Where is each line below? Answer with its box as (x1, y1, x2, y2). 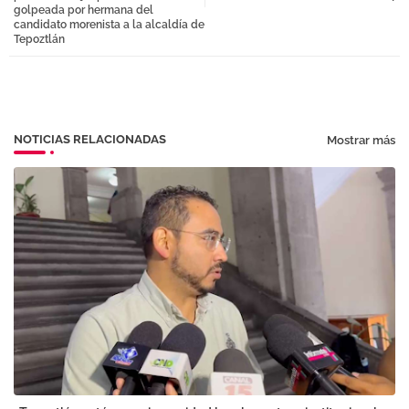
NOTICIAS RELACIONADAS (14, 132, 166, 147)
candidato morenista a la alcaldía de (14, 18, 204, 32)
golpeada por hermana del (14, 4, 153, 17)
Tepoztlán (14, 33, 65, 47)
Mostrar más (327, 132, 395, 147)
